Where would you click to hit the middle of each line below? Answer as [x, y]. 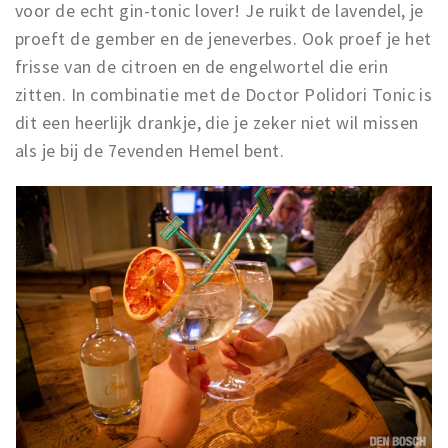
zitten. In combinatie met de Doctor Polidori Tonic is [224, 94]
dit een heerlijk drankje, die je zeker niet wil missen [217, 122]
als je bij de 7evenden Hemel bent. [152, 150]
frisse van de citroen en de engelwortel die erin [202, 66]
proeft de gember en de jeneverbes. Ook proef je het [223, 38]
